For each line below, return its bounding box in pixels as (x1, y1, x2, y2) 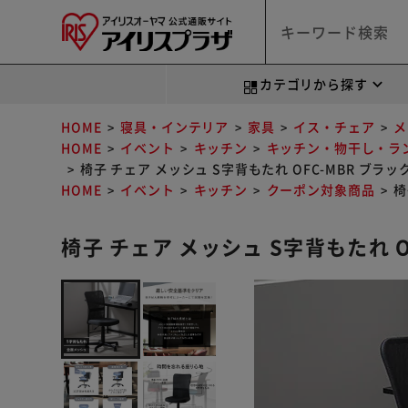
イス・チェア (293, 117, 375, 136)
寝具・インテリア (120, 117, 229, 136)
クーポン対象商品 (266, 180, 375, 199)
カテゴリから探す (259, 75, 368, 93)
